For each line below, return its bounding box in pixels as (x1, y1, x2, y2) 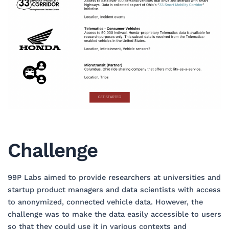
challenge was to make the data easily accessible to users (7, 209, 221, 219)
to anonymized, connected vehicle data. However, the (7, 197, 203, 207)
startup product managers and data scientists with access (7, 185, 221, 194)
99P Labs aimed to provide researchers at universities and (7, 172, 221, 182)
